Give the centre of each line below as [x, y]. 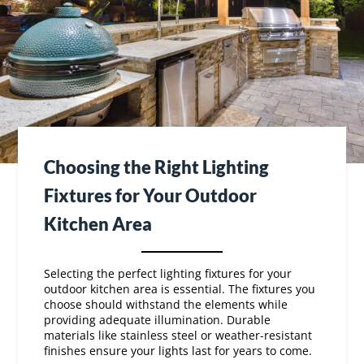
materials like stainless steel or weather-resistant [178, 296]
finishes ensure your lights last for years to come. [178, 311]
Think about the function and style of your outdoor [182, 338]
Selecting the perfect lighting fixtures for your [168, 234]
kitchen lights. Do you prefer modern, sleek [162, 353]
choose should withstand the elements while [166, 265]
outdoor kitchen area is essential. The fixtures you [180, 249]
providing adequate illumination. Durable [158, 280]
